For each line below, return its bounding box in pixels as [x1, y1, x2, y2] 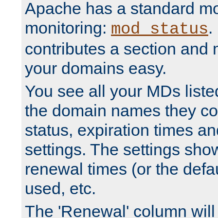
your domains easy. [25, 59, 166, 78]
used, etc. [25, 179, 96, 198]
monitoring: [25, 18, 111, 37]
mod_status [111, 20, 208, 39]
